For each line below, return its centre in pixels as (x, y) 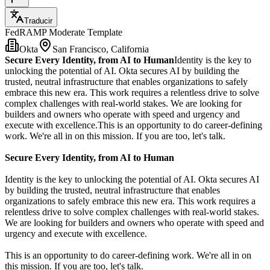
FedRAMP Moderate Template (64, 33)
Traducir (38, 21)
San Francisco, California (101, 49)
